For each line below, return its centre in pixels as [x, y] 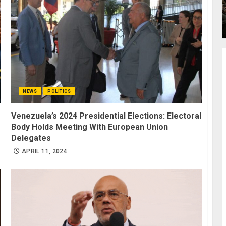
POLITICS [59, 91]
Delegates [31, 138]
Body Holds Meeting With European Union [90, 127]
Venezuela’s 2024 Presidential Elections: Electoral [106, 116]
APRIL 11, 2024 [45, 151]
